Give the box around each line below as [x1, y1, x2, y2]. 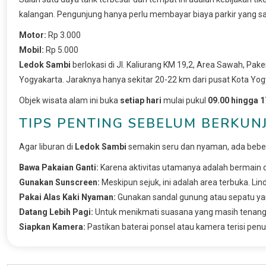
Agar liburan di [19, 141, 75, 151]
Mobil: [19, 45, 44, 55]
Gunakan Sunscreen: [19, 177, 100, 187]
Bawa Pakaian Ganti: [19, 162, 99, 172]
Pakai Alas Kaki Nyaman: [19, 192, 116, 202]
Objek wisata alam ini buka [19, 95, 120, 105]
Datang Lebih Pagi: [19, 207, 93, 217]
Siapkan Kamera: [19, 221, 85, 232]
